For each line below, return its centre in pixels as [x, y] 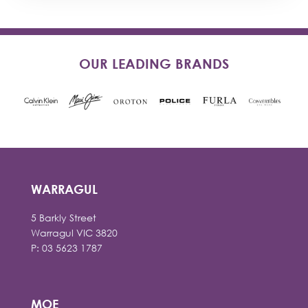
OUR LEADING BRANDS [154, 64]
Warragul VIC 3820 [74, 233]
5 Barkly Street [64, 218]
